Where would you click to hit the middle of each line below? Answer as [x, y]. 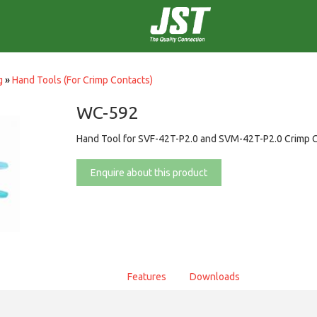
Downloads [214, 277]
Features [146, 277]
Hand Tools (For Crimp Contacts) [82, 80]
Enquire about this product [149, 173]
